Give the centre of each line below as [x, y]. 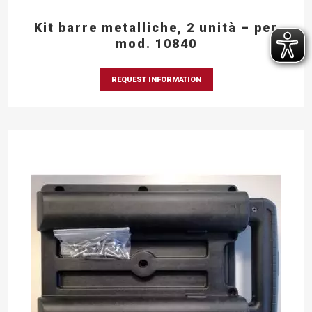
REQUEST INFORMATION [156, 79]
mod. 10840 [156, 43]
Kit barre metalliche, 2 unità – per [156, 27]
